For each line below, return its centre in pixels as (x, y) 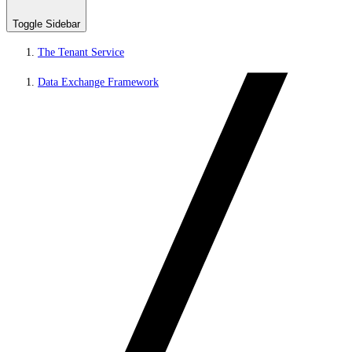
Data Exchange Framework (98, 82)
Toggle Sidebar (46, 24)
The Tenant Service (81, 52)
